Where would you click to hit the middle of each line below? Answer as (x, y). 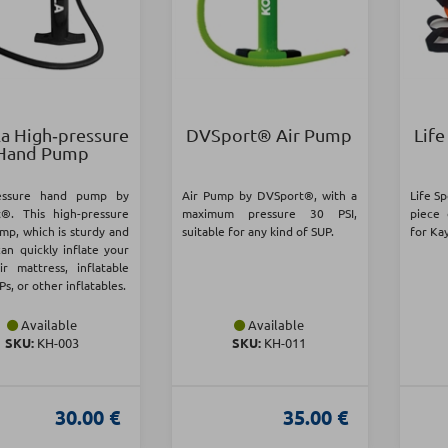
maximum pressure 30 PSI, (269, 213)
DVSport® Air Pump (269, 135)
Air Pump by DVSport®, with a (269, 195)
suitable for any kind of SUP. (257, 231)
